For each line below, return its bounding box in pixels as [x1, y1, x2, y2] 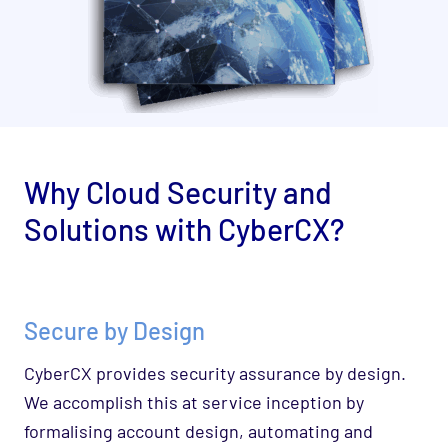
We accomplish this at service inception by [24, 391, 364, 414]
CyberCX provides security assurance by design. [24, 362, 406, 385]
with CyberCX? [149, 210, 344, 247]
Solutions [24, 210, 149, 247]
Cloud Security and [86, 173, 332, 210]
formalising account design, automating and [24, 420, 373, 443]
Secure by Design [24, 316, 205, 346]
